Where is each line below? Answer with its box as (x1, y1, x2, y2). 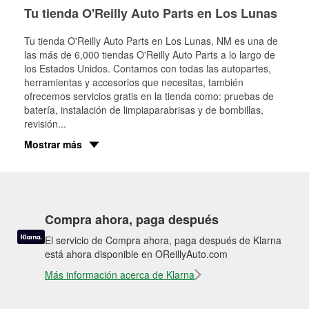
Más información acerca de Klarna (45, 268, 195, 281)
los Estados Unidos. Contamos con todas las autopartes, (24, 61, 271, 75)
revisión (24, 117, 58, 130)
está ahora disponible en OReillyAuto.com (45, 247, 228, 261)
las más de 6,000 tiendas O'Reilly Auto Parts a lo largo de (24, 48, 275, 61)
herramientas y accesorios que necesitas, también (24, 75, 243, 89)
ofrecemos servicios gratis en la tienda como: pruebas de (24, 89, 274, 103)
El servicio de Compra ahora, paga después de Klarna (45, 233, 281, 247)
